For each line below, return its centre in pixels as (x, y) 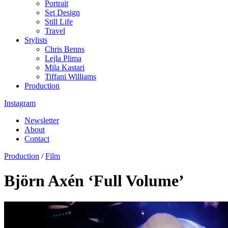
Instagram (20, 103)
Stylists (36, 40)
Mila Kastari (65, 67)
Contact (37, 139)
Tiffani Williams (70, 77)
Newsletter (42, 120)
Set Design (62, 12)
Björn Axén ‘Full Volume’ (94, 181)
